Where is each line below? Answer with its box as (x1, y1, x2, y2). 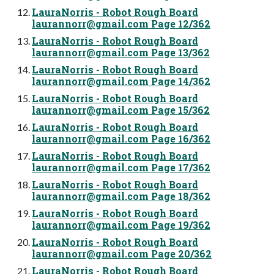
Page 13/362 (149, 45, 210, 59)
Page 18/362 (149, 189, 210, 202)
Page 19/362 (149, 218, 210, 231)
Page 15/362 (149, 103, 210, 116)
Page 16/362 (149, 131, 210, 145)
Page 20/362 (149, 246, 212, 260)
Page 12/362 (149, 17, 210, 30)
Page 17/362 (149, 160, 210, 174)
